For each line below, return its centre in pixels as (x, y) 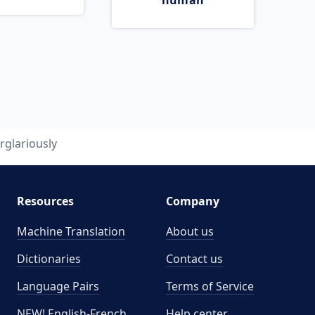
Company (193, 201)
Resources (45, 201)
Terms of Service (210, 286)
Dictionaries (49, 259)
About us (190, 231)
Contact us (194, 259)
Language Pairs (58, 286)
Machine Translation (71, 231)
